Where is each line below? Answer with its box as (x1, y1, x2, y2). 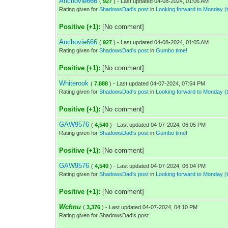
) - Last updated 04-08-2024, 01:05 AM (113, 39, 209, 45)
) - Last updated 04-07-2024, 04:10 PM (102, 204, 198, 210)
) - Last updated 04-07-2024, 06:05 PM (110, 122, 206, 128)
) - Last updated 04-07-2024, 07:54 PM (109, 80, 206, 87)
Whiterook (59, 79, 89, 87)
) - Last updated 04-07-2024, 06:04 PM (110, 163, 206, 169)
